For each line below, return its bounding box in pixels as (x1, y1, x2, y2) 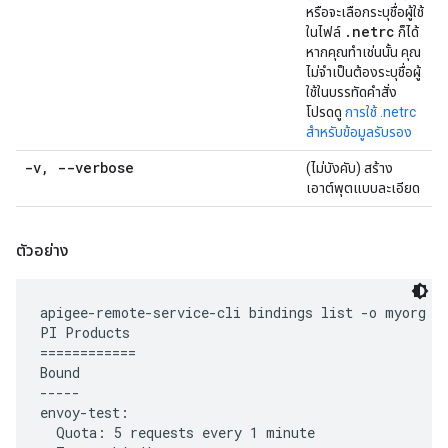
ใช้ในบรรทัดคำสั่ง (306, 84, 397, 100)
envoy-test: (40, 403, 129, 422)
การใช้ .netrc (345, 104, 416, 120)
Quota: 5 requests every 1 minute (40, 423, 315, 442)
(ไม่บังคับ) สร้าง (306, 160, 393, 176)
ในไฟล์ (306, 24, 344, 40)
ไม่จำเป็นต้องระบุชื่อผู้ (306, 64, 421, 80)
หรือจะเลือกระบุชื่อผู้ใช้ (306, 4, 424, 20)
